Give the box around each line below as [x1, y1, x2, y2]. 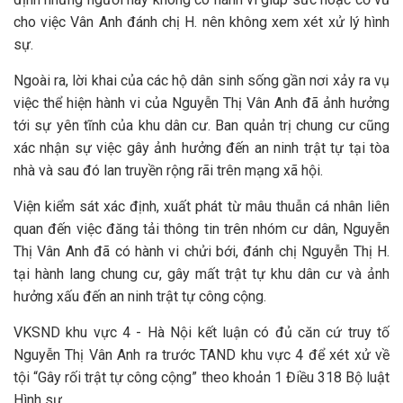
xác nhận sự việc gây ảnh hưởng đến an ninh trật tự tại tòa [13, 139, 390, 157]
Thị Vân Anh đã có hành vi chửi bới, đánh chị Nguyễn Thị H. [13, 243, 390, 260]
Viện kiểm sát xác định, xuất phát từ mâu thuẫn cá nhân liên [13, 198, 390, 215]
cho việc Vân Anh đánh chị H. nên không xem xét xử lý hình [13, 13, 390, 31]
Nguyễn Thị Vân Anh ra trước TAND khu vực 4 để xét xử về [13, 346, 390, 363]
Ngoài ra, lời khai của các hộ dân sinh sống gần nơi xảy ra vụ [13, 72, 390, 89]
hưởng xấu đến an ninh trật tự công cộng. [13, 288, 266, 305]
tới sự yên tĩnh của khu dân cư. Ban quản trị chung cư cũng [13, 117, 390, 134]
